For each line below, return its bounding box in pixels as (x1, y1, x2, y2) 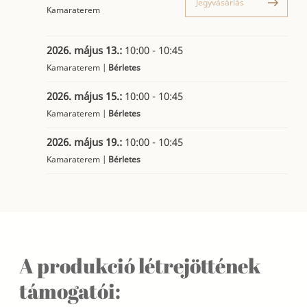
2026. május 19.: (47, 135, 125, 149)
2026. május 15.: (47, 89, 125, 103)
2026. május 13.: (47, 43, 125, 58)
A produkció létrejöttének (19, 251, 262, 280)
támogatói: (19, 277, 121, 306)
